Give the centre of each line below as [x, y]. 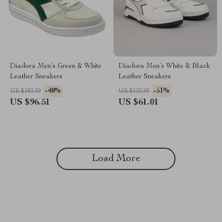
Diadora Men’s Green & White [56, 66]
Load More [116, 159]
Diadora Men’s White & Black [164, 66]
